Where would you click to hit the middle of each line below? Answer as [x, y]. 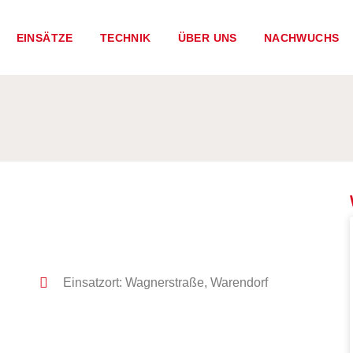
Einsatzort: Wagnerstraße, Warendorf [166, 282]
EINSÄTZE [45, 37]
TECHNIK [125, 37]
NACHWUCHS [301, 37]
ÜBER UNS [207, 37]
